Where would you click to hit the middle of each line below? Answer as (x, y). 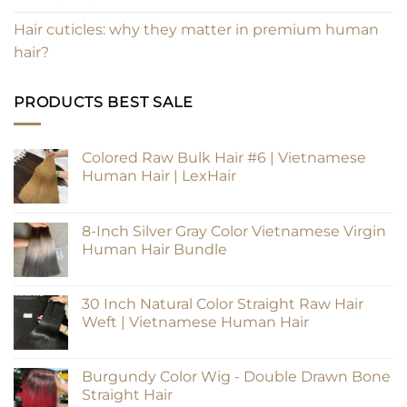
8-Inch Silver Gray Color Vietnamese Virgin (234, 232)
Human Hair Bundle (154, 250)
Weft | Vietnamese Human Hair (195, 323)
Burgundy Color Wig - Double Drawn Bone (236, 377)
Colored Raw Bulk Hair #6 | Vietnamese (224, 158)
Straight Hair (127, 395)
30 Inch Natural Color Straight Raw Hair (223, 304)
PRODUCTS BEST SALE (104, 102)
